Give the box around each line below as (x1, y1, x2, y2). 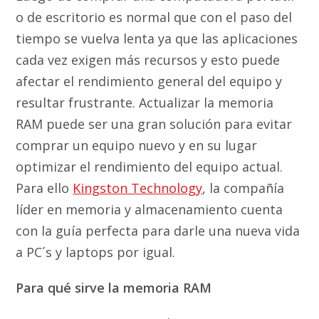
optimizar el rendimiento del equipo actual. (16, 158, 283, 176)
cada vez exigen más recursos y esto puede (16, 51, 281, 69)
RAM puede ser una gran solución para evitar (16, 115, 293, 133)
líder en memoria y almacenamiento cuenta (16, 201, 283, 219)
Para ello (16, 179, 73, 197)
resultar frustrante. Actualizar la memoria (16, 94, 274, 112)
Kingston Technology (73, 179, 203, 197)
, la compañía (202, 179, 285, 197)
